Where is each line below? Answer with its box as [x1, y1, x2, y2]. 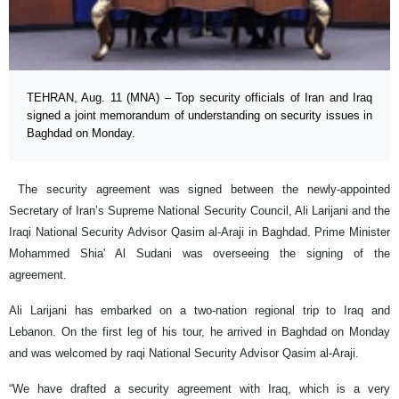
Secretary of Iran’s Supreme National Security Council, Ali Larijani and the [9, 204, 390, 218]
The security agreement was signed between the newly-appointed [9, 183, 390, 197]
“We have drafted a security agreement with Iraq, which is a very [9, 382, 390, 396]
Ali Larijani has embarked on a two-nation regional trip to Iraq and [9, 304, 390, 318]
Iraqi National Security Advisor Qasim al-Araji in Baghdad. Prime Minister [9, 225, 390, 240]
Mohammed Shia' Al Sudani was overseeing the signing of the [9, 247, 390, 261]
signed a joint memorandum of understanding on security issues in [27, 109, 372, 123]
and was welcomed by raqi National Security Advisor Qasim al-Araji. [9, 346, 359, 361]
